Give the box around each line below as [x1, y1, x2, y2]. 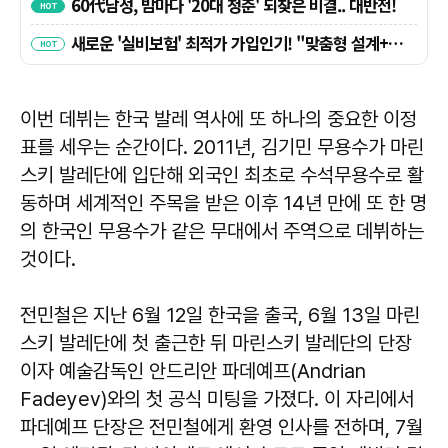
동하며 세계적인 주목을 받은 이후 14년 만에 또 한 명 [20, 190, 427, 215]
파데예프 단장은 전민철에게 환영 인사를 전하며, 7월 [20, 414, 423, 439]
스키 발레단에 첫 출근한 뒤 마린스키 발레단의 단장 [20, 330, 412, 355]
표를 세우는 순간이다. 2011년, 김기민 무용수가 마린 [20, 134, 424, 159]
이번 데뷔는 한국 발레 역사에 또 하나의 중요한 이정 [20, 106, 417, 131]
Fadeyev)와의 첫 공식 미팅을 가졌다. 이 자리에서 [20, 386, 414, 411]
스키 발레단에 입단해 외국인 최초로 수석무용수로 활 [20, 162, 424, 187]
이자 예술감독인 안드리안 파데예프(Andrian [20, 358, 366, 383]
